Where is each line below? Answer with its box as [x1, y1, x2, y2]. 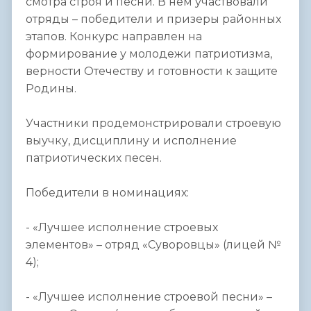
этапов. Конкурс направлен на [26, 30, 202, 44]
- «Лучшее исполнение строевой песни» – [26, 290, 272, 304]
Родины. [26, 82, 79, 96]
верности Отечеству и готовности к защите [26, 65, 278, 78]
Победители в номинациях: [26, 186, 189, 200]
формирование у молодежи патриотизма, [26, 47, 272, 61]
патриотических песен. [26, 151, 162, 165]
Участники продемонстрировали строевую [26, 117, 281, 131]
